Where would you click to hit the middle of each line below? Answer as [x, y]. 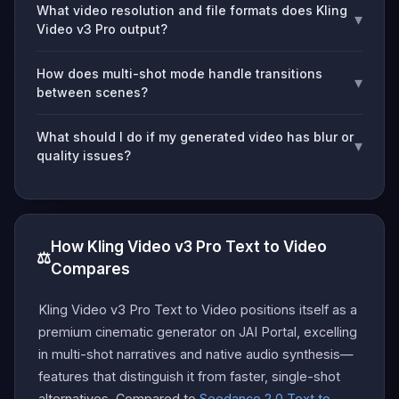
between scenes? [92, 92]
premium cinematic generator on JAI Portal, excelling [198, 331]
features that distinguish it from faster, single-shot [189, 376]
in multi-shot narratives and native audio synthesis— [196, 354]
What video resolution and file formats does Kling [192, 10]
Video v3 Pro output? [102, 28]
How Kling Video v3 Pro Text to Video [189, 246]
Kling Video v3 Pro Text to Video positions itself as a [198, 309]
